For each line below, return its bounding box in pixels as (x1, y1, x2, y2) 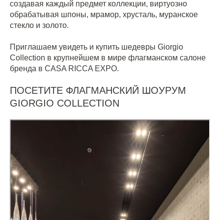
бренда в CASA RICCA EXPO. (10, 64, 119, 73)
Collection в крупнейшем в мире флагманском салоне (10, 54, 206, 62)
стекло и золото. (10, 21, 69, 29)
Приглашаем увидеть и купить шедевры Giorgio (10, 43, 183, 51)
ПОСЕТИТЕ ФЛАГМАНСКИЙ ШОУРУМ (10, 85, 186, 96)
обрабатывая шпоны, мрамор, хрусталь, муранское (10, 10, 198, 19)
